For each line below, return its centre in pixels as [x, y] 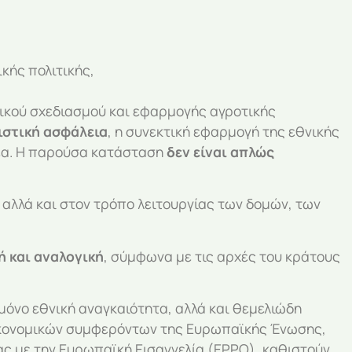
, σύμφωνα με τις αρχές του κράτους [222, 256]
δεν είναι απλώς [220, 152]
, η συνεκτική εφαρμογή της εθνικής [224, 132]
